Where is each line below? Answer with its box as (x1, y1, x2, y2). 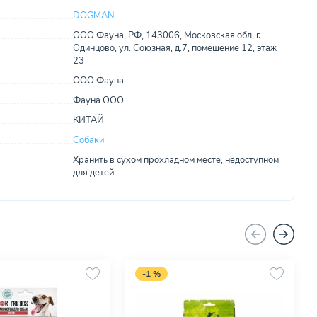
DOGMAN (72, 9, 115, 22)
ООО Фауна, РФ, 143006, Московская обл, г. (72, 29, 260, 42)
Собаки (72, 134, 104, 146)
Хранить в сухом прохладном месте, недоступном (72, 154, 279, 166)
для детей (72, 166, 114, 179)
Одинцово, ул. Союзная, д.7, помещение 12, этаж (72, 42, 277, 54)
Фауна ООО (72, 94, 124, 107)
